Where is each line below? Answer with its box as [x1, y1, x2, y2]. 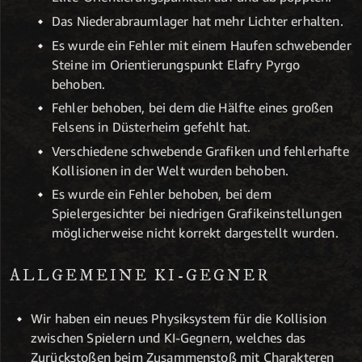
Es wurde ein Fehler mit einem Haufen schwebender [52, 36, 351, 53]
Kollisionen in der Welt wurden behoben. [52, 162, 289, 179]
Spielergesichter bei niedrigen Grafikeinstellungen [52, 205, 343, 222]
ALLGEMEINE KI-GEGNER [10, 265, 270, 286]
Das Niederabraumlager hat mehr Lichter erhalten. [52, 12, 343, 29]
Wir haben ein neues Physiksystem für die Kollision [31, 310, 327, 327]
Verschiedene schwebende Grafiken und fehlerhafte [52, 142, 349, 159]
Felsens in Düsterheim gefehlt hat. [52, 119, 251, 136]
